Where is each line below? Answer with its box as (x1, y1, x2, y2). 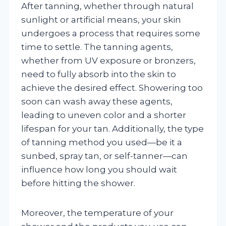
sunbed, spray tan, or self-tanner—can (21, 150, 188, 161)
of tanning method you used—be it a (21, 137, 182, 147)
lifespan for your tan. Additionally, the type (21, 123, 204, 134)
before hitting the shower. (21, 178, 135, 188)
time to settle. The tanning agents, (21, 41, 173, 52)
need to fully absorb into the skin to (21, 69, 176, 79)
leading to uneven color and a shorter (21, 109, 186, 120)
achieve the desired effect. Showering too (21, 82, 203, 93)
